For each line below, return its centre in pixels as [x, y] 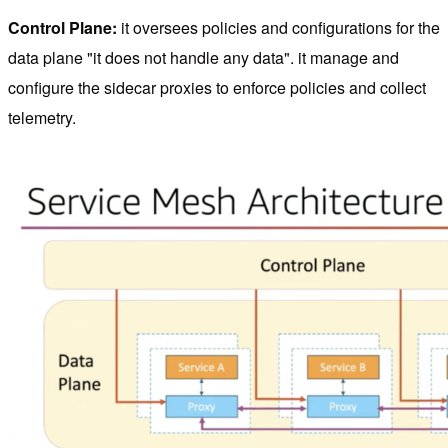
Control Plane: [64, 27]
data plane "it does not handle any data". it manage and [203, 57]
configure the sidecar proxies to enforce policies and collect [217, 87]
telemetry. [42, 117]
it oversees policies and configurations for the [280, 27]
